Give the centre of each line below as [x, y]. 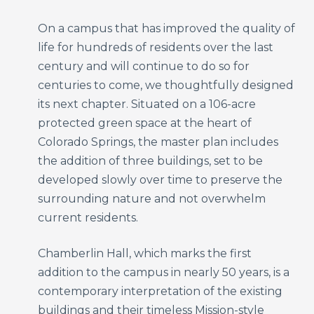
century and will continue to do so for [143, 66]
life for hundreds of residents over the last [155, 47]
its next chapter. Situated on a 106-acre [146, 104]
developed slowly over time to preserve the [160, 179]
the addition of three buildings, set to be [150, 161]
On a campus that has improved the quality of [166, 28]
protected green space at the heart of [144, 123]
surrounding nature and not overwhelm [151, 198]
